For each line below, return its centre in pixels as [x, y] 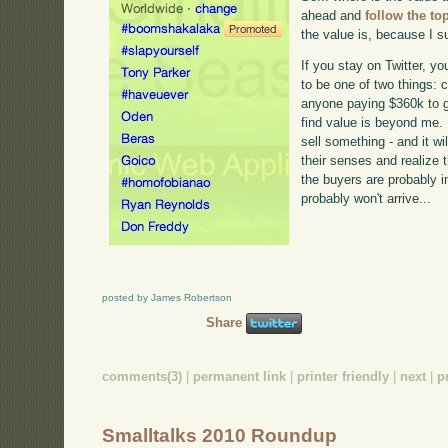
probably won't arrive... [366, 199]
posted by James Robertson [167, 297]
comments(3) [142, 377]
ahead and [333, 15]
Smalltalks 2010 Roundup [220, 435]
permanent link [240, 377]
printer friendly [343, 377]
